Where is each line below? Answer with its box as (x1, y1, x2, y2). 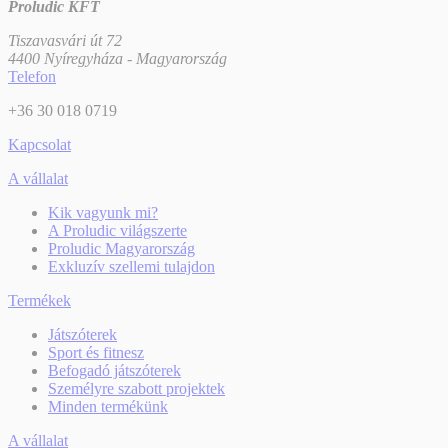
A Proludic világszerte (48, 221, 187, 239)
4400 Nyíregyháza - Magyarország (8, 49, 227, 67)
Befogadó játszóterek (48, 361, 181, 379)
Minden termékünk (48, 397, 168, 415)
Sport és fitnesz (48, 343, 144, 361)
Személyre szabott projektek (48, 379, 225, 397)
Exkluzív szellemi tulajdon (48, 257, 215, 275)
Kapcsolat (8, 135, 71, 153)
